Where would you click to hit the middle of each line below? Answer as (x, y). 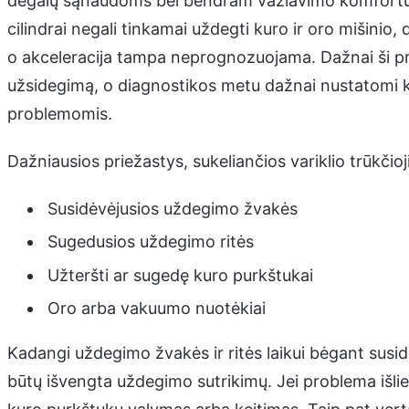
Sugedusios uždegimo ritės (150, 242)
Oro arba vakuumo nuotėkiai (156, 308)
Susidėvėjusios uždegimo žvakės (172, 208)
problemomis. (60, 114)
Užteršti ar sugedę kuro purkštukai (180, 275)
